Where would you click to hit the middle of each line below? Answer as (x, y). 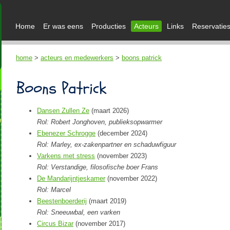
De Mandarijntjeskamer (71, 178)
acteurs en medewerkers (77, 58)
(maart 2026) (109, 110)
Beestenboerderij (62, 201)
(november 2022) (131, 178)
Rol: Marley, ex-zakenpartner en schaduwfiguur (107, 144)
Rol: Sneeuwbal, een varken (79, 212)
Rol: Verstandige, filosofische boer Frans (98, 167)
